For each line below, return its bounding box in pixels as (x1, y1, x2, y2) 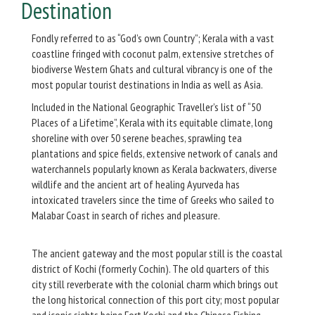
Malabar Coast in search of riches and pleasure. (32, 207, 220, 222)
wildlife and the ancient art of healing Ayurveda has (32, 176, 240, 191)
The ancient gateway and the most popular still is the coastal (32, 245, 283, 260)
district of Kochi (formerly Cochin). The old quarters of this (32, 261, 269, 276)
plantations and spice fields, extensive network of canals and (32, 146, 278, 160)
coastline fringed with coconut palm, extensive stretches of (32, 46, 274, 60)
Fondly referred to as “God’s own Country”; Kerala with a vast (32, 30, 274, 45)
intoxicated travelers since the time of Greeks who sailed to (32, 192, 274, 207)
